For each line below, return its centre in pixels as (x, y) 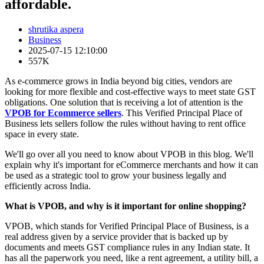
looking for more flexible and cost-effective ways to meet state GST (130, 91)
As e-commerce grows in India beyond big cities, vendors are (118, 81)
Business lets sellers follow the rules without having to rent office (125, 123)
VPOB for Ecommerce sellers (63, 113)
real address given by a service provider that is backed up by (116, 236)
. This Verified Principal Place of (182, 113)
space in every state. (42, 134)
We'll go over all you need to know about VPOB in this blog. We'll (129, 154)
